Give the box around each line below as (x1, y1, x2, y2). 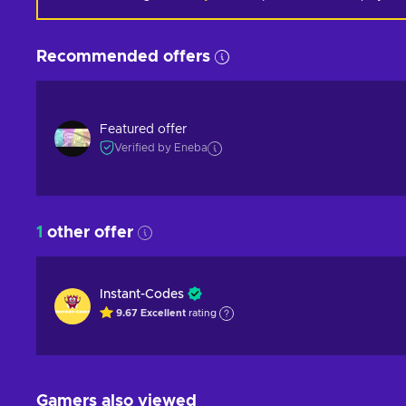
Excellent (140, 308, 186, 319)
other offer (43, 225, 133, 241)
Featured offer (100, 123, 187, 136)
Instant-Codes (100, 288, 184, 301)
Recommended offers (36, 49, 210, 65)
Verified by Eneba (114, 142, 208, 153)
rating (186, 308, 217, 319)
